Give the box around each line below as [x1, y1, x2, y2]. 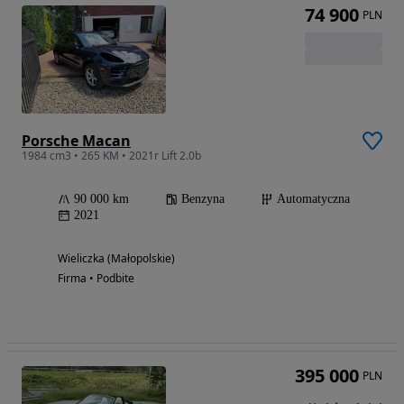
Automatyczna [277, 191, 350, 206]
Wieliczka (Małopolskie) [58, 250, 175, 266]
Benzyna [181, 191, 225, 206]
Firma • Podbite [58, 270, 134, 286]
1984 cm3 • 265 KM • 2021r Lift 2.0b [22, 147, 201, 163]
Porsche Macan [22, 130, 131, 151]
